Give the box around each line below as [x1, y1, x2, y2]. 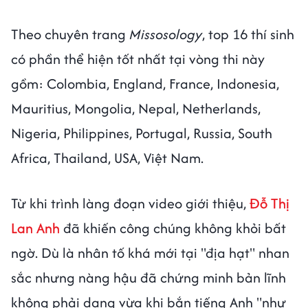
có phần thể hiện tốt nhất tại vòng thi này [11, 49, 265, 69]
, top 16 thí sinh [202, 24, 294, 45]
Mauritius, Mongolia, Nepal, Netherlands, [11, 98, 261, 119]
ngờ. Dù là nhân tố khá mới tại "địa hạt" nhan [11, 243, 289, 263]
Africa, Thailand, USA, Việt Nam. [11, 148, 203, 168]
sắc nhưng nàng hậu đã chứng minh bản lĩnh [11, 267, 286, 288]
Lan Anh [11, 218, 60, 239]
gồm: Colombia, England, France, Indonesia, [11, 74, 279, 94]
